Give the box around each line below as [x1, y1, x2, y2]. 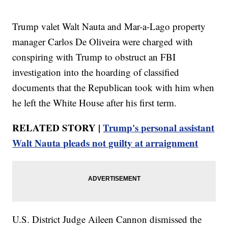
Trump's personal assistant [103, 121, 215, 135]
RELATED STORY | [12, 121, 103, 135]
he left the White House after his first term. [12, 96, 177, 109]
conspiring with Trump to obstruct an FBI [12, 50, 176, 64]
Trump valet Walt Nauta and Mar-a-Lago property [12, 20, 206, 33]
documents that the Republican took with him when [12, 81, 215, 94]
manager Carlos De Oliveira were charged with [12, 35, 193, 48]
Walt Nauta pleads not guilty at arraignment [12, 136, 198, 150]
